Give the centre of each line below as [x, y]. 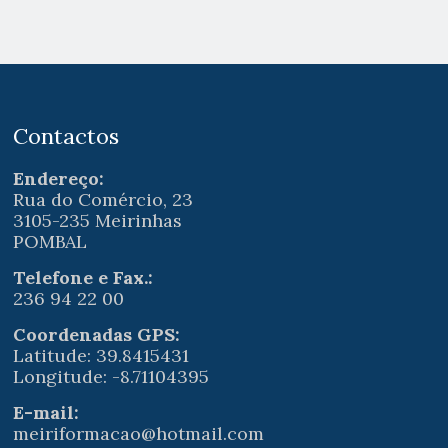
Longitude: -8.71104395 [111, 376]
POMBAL [50, 241]
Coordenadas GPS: [97, 334]
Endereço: [59, 178]
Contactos [66, 136]
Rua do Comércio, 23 [103, 199]
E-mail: [46, 412]
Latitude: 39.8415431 [101, 355]
